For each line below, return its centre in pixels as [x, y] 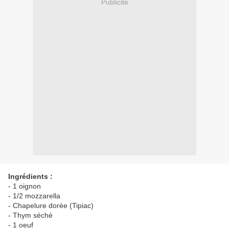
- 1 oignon [25, 186]
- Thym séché [30, 215]
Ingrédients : [30, 177]
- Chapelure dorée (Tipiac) [51, 206]
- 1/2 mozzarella [34, 196]
